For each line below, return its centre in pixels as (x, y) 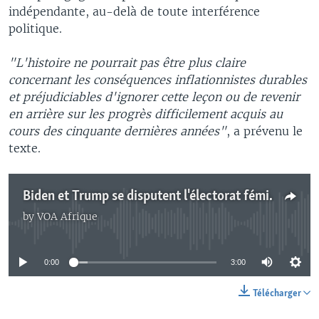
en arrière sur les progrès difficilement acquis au (146, 114)
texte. (25, 148)
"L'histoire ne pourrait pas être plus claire (127, 63)
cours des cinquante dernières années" (117, 131)
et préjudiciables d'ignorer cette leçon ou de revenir (154, 97)
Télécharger (278, 294)
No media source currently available (165, 224)
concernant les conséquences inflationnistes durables (158, 80)
